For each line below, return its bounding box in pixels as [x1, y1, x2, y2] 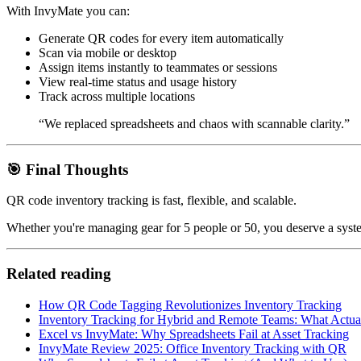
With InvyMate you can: [6, 4, 130, 19]
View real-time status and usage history [39, 75, 237, 89]
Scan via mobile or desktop [39, 46, 176, 60]
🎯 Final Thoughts [6, 160, 128, 178]
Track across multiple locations [39, 89, 195, 104]
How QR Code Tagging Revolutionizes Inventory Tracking [39, 297, 342, 312]
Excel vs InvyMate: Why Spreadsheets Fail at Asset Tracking [39, 326, 349, 341]
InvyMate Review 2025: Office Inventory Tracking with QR [39, 341, 346, 355]
